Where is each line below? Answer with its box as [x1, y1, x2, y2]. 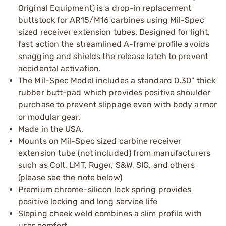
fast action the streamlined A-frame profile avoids [18, 39, 210, 49]
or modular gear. [18, 111, 81, 122]
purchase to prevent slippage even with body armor [18, 99, 217, 109]
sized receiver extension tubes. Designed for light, [18, 27, 210, 37]
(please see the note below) [18, 172, 122, 182]
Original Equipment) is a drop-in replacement [18, 3, 192, 13]
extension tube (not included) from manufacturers [18, 148, 210, 158]
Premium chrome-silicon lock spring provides [18, 184, 192, 194]
